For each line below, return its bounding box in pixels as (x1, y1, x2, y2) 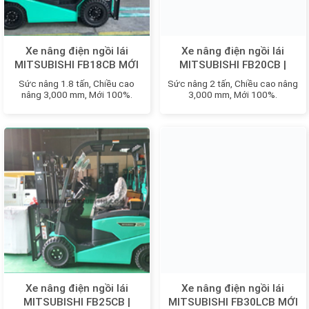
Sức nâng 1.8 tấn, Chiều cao (19, 77, 135, 89)
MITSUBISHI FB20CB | (179, 59, 287, 72)
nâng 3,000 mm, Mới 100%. (21, 88, 132, 100)
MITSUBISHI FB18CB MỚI (14, 59, 139, 72)
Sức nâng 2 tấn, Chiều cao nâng (168, 77, 299, 89)
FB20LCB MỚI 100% (184, 72, 281, 86)
